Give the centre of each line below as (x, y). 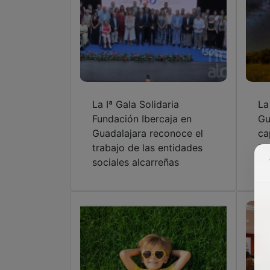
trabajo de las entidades (147, 148)
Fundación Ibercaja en (142, 119)
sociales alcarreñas (136, 162)
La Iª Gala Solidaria (136, 105)
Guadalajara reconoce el (148, 133)
